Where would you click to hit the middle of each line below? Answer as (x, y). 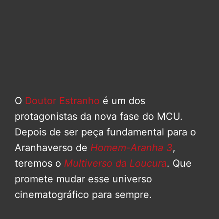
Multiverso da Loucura (115, 164)
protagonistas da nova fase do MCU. (99, 117)
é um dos (122, 101)
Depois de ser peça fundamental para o (105, 132)
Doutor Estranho (62, 101)
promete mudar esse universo (83, 179)
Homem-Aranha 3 (131, 148)
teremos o (39, 164)
